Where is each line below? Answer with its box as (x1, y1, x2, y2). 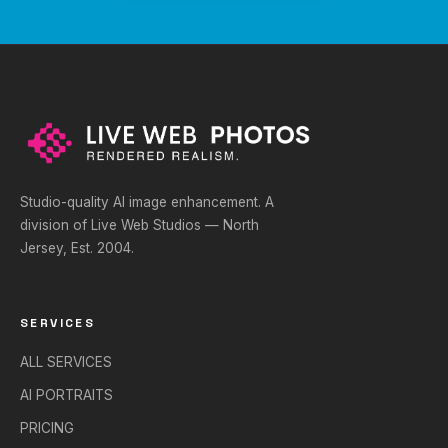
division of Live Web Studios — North (20, 216, 259, 233)
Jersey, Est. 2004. (20, 239, 134, 256)
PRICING (20, 419, 74, 436)
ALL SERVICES (20, 353, 112, 370)
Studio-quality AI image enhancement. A (20, 193, 274, 210)
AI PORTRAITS (20, 386, 113, 403)
